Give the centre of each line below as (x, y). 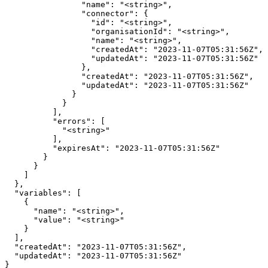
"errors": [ (55, 121)
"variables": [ (43, 193)
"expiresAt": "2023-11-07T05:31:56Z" (112, 148)
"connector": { (77, 13)
